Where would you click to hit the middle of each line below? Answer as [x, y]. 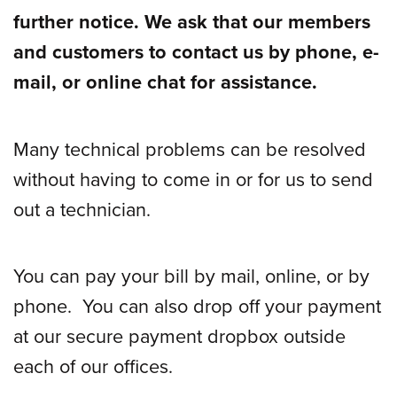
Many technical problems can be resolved [190, 148]
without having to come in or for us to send [193, 178]
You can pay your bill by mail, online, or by [191, 276]
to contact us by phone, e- [264, 52]
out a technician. [82, 208]
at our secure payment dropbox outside [179, 336]
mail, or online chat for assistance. [165, 82]
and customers [81, 52]
